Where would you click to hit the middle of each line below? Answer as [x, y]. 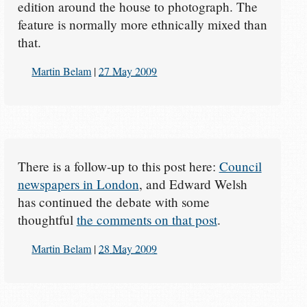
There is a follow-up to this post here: [118, 166]
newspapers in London [78, 184]
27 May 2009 [128, 71]
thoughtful [47, 219]
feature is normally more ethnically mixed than [142, 24]
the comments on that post [147, 219]
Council [240, 166]
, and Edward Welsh [193, 184]
